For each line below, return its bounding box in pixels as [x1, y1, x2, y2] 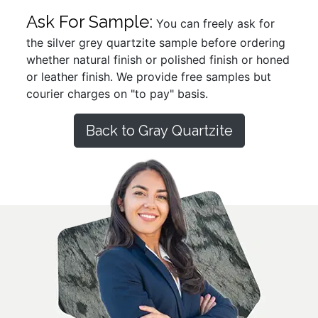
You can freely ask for [153, 16, 275, 31]
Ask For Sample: [26, 11, 153, 32]
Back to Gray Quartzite [85, 121, 233, 139]
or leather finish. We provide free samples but [26, 69, 272, 84]
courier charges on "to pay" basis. [26, 86, 209, 101]
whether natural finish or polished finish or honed [26, 52, 290, 67]
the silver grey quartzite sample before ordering [26, 35, 286, 50]
